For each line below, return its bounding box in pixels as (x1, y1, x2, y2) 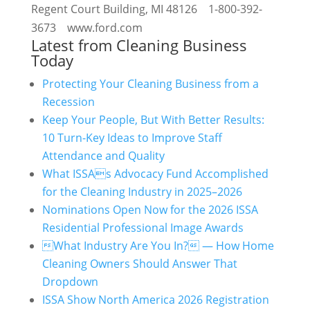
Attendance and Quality (42, 148, 165, 163)
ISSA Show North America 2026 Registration (42, 292, 269, 307)
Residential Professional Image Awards (42, 220, 244, 235)
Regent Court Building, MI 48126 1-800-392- (30, 1, 262, 17)
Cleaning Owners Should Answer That (42, 256, 237, 271)
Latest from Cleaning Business (30, 35, 247, 55)
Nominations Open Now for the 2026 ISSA (42, 202, 258, 217)
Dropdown (42, 274, 98, 289)
